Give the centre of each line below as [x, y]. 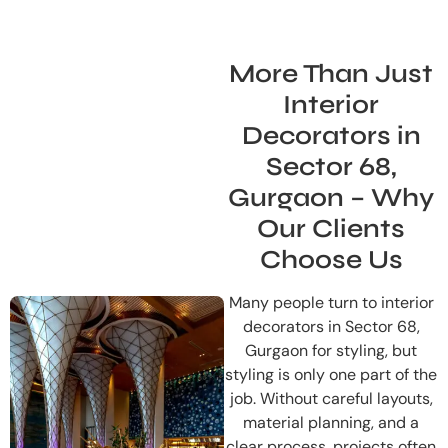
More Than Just [331, 73]
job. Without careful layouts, [331, 398]
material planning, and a [331, 422]
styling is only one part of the [331, 374]
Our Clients [331, 228]
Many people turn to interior [331, 302]
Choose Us [331, 259]
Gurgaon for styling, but [331, 350]
